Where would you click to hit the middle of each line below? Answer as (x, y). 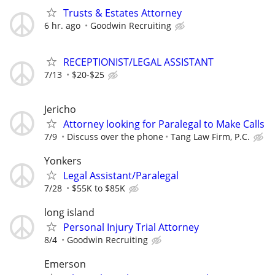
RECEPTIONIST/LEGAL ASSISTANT (138, 62)
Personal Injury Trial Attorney (131, 227)
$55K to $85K (99, 188)
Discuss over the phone (115, 136)
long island (69, 213)
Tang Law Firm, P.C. (210, 136)
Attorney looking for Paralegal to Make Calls (164, 124)
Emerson (65, 264)
